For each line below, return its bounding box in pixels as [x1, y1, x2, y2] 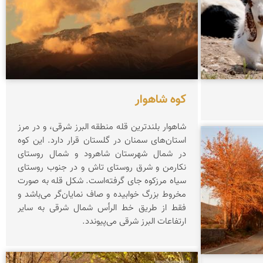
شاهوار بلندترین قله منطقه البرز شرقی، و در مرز [18, 120, 186, 134]
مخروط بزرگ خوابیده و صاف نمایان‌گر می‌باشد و [18, 187, 186, 201]
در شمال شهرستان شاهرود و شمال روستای [18, 147, 186, 161]
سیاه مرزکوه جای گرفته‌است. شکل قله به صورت [18, 174, 186, 188]
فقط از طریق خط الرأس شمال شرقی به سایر [18, 201, 186, 215]
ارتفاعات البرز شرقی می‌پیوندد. [82, 214, 187, 228]
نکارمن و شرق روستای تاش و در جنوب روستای [18, 160, 186, 174]
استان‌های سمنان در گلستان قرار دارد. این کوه [18, 133, 186, 147]
